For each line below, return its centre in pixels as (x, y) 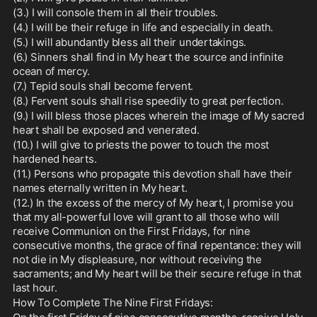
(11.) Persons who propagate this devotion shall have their (152, 174)
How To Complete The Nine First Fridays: (113, 302)
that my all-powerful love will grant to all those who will (146, 217)
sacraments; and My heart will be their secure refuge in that (157, 273)
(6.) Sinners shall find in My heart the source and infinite (148, 57)
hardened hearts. (55, 159)
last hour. (35, 288)
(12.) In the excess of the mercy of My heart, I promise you (153, 203)
